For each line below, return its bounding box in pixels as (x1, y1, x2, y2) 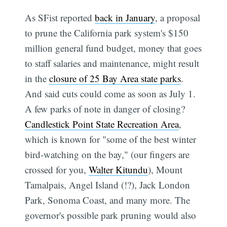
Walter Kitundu (89, 163, 148, 176)
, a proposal (155, 11, 201, 24)
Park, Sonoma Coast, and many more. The (25, 193, 191, 206)
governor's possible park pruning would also (25, 208, 197, 221)
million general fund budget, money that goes (25, 41, 202, 54)
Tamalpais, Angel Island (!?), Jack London (25, 178, 191, 191)
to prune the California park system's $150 (25, 26, 189, 39)
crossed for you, (25, 163, 89, 176)
